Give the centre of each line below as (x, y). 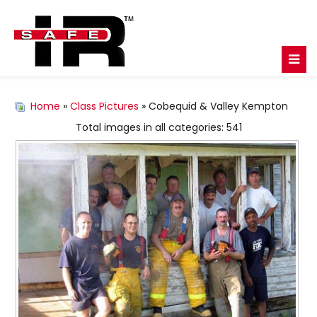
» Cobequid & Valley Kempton (213, 106)
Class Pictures (104, 106)
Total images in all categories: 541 (158, 127)
